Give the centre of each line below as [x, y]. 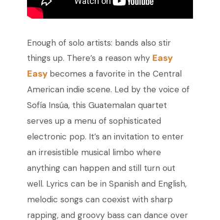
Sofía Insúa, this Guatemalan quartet [97, 105]
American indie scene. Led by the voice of [108, 90]
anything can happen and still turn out [101, 168]
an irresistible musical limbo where [94, 152]
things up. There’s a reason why [89, 58]
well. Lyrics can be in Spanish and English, [107, 184]
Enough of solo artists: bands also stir [99, 43]
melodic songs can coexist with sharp [100, 200]
